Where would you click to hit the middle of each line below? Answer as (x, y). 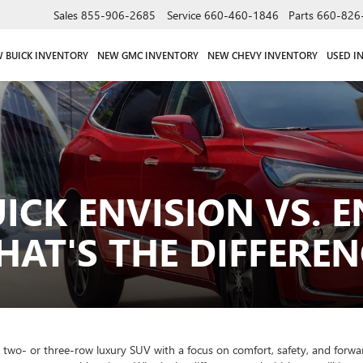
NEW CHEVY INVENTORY (262, 55)
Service (184, 15)
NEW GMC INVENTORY (147, 55)
